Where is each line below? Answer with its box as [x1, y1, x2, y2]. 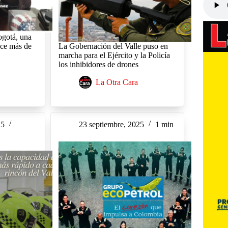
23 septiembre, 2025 [78, 120, 144, 129]
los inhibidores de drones [58, 60, 138, 69]
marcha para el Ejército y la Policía [58, 51, 170, 60]
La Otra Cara [95, 78, 138, 87]
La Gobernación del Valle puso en [58, 42, 168, 51]
